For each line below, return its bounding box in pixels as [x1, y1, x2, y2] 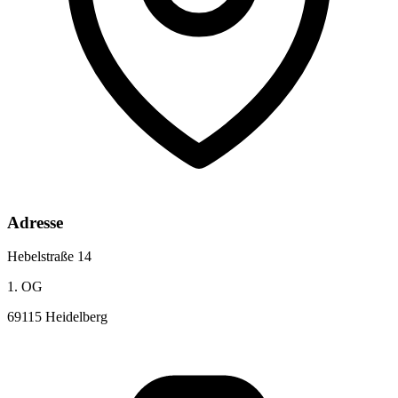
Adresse [7, 212, 63, 232]
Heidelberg [45, 309, 107, 325]
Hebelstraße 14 [7, 249, 92, 265]
